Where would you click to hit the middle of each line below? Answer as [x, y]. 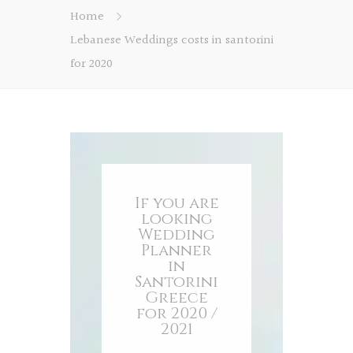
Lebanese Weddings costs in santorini [172, 41]
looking [176, 219]
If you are [176, 203]
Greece [176, 297]
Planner [176, 250]
